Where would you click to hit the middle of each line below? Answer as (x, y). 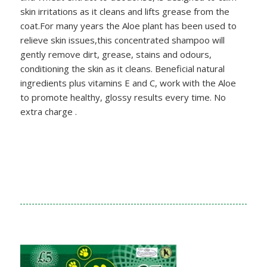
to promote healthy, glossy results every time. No (123, 97)
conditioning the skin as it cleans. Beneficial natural (122, 68)
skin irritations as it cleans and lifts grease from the (125, 11)
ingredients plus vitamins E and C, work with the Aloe (128, 83)
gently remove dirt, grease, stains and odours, (116, 54)
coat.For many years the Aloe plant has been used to (128, 25)
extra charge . (48, 111)
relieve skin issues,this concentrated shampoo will (122, 40)
